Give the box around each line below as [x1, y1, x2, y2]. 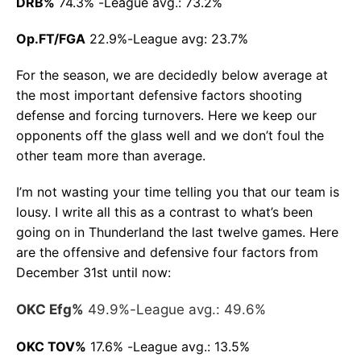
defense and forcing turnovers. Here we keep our [16, 106, 317, 123]
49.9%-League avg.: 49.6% [84, 301, 266, 317]
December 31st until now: [16, 263, 171, 280]
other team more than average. [16, 147, 205, 164]
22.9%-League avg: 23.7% [85, 30, 248, 47]
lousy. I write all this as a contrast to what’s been [16, 203, 313, 220]
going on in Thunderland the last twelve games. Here [16, 223, 338, 240]
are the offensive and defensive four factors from [16, 243, 318, 260]
